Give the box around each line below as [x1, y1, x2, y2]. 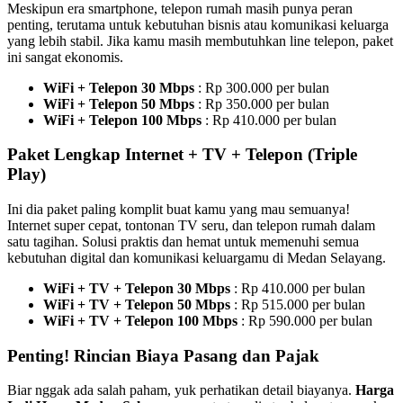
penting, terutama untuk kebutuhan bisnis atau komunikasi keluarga [7, 16, 389, 32]
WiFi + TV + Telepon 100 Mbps [43, 313, 237, 328]
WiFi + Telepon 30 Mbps [43, 79, 194, 95]
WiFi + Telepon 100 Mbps [43, 112, 201, 128]
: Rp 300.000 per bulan [194, 79, 329, 95]
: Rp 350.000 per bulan [194, 95, 329, 112]
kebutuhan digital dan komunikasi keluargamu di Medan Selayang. [7, 250, 386, 265]
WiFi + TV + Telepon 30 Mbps [43, 281, 230, 296]
